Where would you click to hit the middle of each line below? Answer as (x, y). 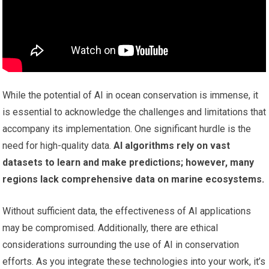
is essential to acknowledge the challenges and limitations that (134, 112)
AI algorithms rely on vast (171, 145)
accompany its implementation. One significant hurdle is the (127, 128)
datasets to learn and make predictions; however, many (128, 162)
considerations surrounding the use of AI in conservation (121, 244)
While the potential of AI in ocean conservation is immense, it (131, 95)
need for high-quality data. (57, 145)
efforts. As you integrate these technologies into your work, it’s (134, 261)
